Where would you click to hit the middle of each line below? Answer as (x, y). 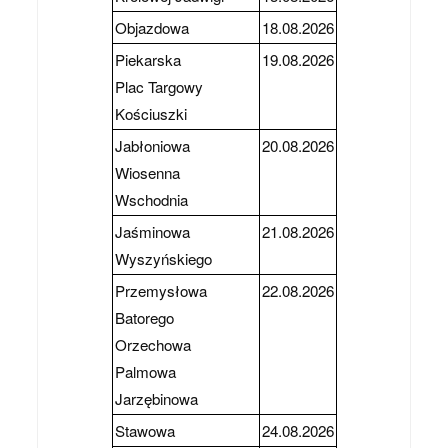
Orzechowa (152, 344)
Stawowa (144, 430)
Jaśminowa (152, 231)
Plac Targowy (158, 86)
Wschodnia (151, 199)
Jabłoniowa (152, 145)
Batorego (144, 317)
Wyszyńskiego (163, 258)
